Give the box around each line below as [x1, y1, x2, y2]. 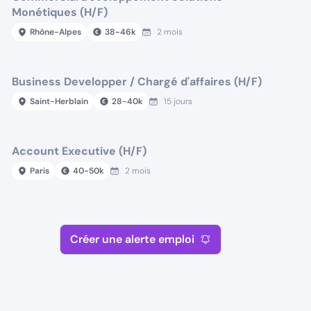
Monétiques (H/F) [12, 5, 108, 19]
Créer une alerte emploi [70, 232, 195, 246]
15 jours [164, 96, 193, 107]
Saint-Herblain [30, 96, 89, 107]
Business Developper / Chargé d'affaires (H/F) [12, 74, 262, 89]
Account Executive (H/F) [12, 144, 147, 158]
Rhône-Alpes [30, 26, 82, 37]
